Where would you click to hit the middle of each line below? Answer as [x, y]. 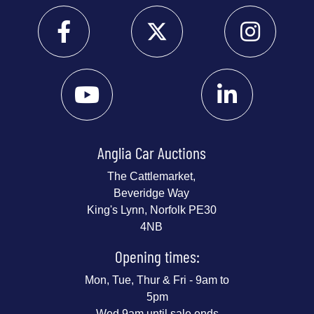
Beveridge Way [151, 193]
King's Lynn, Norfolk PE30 [151, 210]
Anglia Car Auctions [151, 152]
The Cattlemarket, [151, 176]
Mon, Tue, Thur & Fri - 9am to [157, 280]
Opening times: [157, 256]
